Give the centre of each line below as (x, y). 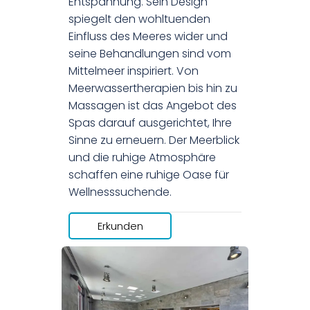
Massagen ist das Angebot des (153, 106)
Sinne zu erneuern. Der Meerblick (154, 140)
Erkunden (120, 226)
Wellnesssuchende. (120, 192)
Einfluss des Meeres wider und (148, 37)
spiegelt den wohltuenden (139, 19)
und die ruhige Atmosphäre (142, 158)
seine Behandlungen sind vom (150, 54)
